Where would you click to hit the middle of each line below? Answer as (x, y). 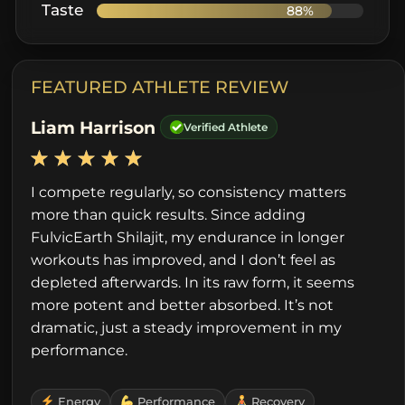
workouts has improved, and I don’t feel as (183, 260)
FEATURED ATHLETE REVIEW (160, 87)
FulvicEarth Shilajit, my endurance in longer (188, 237)
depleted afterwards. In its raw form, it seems (193, 283)
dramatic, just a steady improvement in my (186, 328)
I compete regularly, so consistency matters (188, 192)
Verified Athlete (226, 127)
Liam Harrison (95, 128)
